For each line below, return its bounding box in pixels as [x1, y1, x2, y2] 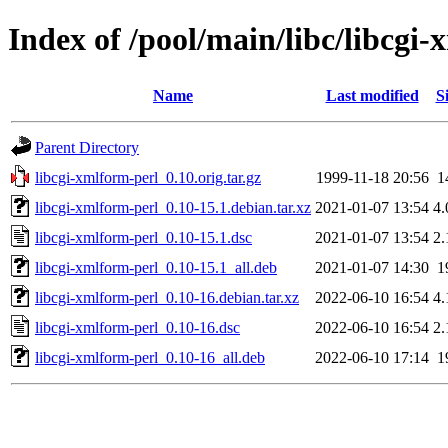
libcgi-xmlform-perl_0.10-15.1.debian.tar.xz [35, 198, 311, 216]
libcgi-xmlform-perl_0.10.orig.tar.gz [35, 168, 261, 186]
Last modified [325, 86, 419, 104]
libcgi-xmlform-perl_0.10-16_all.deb [35, 348, 265, 366]
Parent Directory [35, 138, 139, 156]
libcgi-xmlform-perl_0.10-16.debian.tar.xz [35, 288, 299, 306]
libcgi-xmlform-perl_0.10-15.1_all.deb [35, 258, 277, 276]
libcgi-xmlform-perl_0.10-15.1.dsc [35, 228, 252, 246]
